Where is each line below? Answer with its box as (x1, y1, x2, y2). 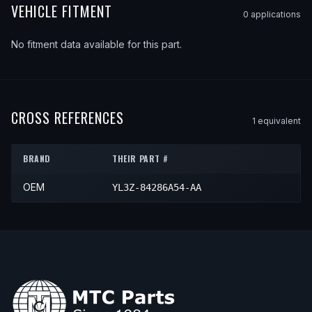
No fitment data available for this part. (11, 38, 182, 50)
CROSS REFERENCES (11, 107, 124, 128)
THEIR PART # (112, 153, 169, 164)
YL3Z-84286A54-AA (112, 182, 201, 193)
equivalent (256, 116, 301, 126)
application (249, 9, 296, 19)
